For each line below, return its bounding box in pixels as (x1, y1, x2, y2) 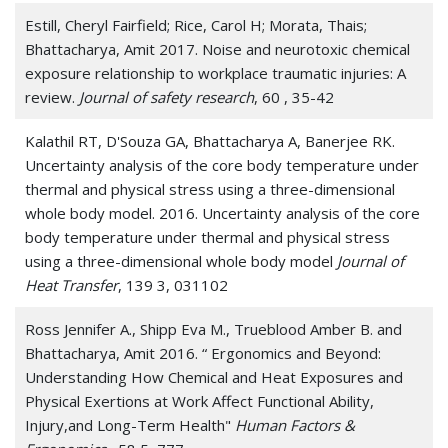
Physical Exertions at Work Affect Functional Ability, (25, 391, 374, 412)
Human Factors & (235, 415, 355, 436)
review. (25, 87, 79, 108)
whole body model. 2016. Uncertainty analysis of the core (25, 203, 420, 224)
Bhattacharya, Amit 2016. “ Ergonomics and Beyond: (25, 343, 381, 364)
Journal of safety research (79, 87, 254, 108)
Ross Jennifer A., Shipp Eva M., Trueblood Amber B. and (25, 319, 402, 340)
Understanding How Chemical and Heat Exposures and (25, 367, 403, 388)
